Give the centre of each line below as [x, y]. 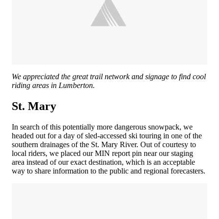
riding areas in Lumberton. [53, 86]
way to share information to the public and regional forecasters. [109, 171]
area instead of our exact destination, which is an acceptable [103, 162]
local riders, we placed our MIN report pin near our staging [102, 153]
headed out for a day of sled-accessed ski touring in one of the [107, 135]
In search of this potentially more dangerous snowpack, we [102, 127]
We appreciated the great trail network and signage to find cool [109, 77]
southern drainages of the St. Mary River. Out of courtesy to [104, 144]
